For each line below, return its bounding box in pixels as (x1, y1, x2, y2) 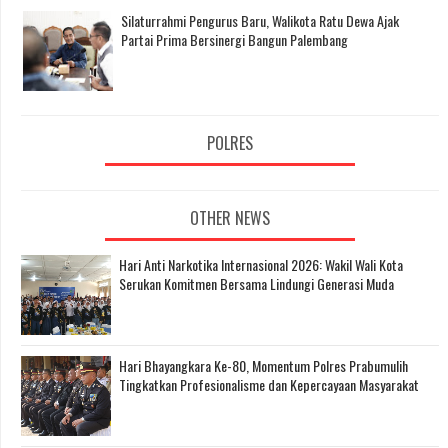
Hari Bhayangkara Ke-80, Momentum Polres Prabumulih (119, 355, 408, 377)
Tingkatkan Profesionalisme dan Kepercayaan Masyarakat (119, 374, 419, 396)
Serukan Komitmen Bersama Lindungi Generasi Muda (119, 273, 394, 295)
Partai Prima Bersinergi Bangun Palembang (121, 28, 348, 50)
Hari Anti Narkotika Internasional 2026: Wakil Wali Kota (119, 254, 403, 276)
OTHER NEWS (190, 206, 270, 231)
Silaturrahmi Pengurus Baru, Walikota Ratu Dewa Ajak (121, 9, 399, 31)
